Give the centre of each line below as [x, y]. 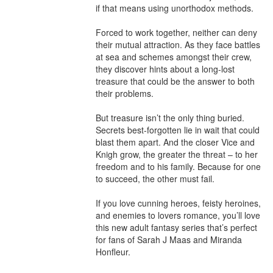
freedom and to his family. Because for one [178, 166]
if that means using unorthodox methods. [176, 8]
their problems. [126, 93]
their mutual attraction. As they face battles [178, 44]
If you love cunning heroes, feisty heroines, [178, 203]
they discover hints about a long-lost [165, 69]
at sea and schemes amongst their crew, [174, 57]
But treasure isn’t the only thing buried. [170, 118]
